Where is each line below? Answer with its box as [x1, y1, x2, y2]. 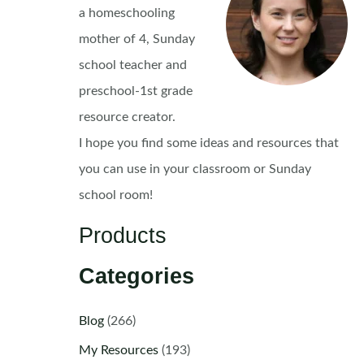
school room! [78, 188, 153, 201]
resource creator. [78, 110, 175, 123]
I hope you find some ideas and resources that [78, 136, 339, 149]
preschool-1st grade [78, 84, 193, 97]
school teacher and [78, 58, 187, 71]
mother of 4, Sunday [78, 32, 195, 45]
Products [78, 222, 167, 248]
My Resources [78, 344, 158, 357]
